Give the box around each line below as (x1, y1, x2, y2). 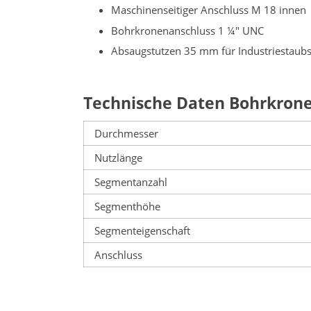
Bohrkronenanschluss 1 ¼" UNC (111, 23, 264, 37)
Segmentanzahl (94, 174, 167, 189)
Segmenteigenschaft (94, 223, 190, 237)
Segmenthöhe (94, 199, 160, 213)
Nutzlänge (94, 150, 142, 165)
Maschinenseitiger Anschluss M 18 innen (111, 3, 306, 17)
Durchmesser (94, 126, 158, 140)
